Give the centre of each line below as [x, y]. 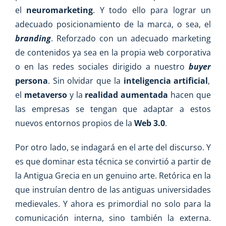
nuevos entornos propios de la [75, 123]
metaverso [45, 95]
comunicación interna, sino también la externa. [113, 218]
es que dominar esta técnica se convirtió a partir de [113, 162]
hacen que [190, 95]
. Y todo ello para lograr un [152, 10]
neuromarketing [60, 10]
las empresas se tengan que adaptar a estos [113, 109]
